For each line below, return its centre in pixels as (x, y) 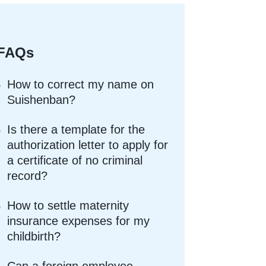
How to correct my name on (81, 84)
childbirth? (34, 236)
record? (28, 175)
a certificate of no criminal (75, 160)
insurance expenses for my (79, 221)
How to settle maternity (68, 205)
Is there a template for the (76, 129)
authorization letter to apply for (88, 145)
